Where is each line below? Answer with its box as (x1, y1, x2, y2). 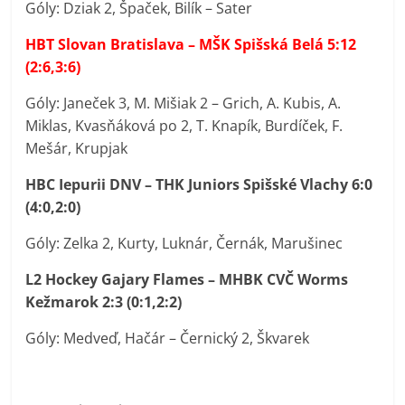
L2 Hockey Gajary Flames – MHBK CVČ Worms (25, 269, 349, 290)
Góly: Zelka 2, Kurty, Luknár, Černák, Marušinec (25, 233, 344, 254)
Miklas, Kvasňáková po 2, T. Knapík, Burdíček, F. (25, 116, 344, 137)
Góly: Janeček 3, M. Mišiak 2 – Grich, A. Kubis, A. (25, 93, 342, 114)
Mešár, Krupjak (25, 138, 128, 159)
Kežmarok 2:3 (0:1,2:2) (25, 292, 186, 313)
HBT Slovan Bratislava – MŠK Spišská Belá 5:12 (25, 34, 357, 55)
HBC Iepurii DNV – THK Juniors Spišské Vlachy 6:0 (25, 174, 373, 195)
